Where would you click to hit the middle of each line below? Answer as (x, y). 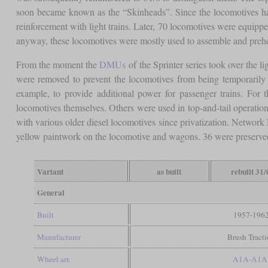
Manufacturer (59, 237)
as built (169, 171)
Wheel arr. (53, 259)
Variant (50, 171)
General (51, 192)
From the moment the (58, 64)
